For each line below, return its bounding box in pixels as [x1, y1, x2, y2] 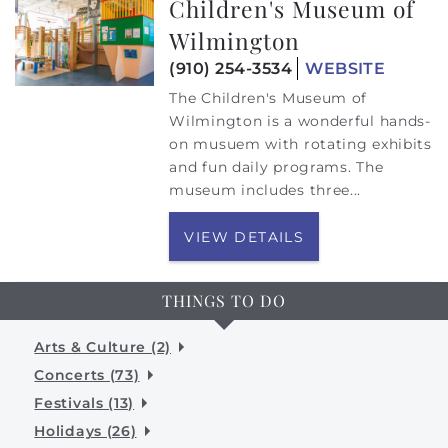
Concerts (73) [34, 365, 140, 384]
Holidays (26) [34, 421, 137, 440]
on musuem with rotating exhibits [169, 134, 432, 153]
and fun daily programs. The [169, 157, 384, 176]
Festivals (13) [34, 393, 135, 412]
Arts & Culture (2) [34, 337, 171, 356]
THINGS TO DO [162, 289, 286, 311]
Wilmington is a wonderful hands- [169, 111, 431, 130]
